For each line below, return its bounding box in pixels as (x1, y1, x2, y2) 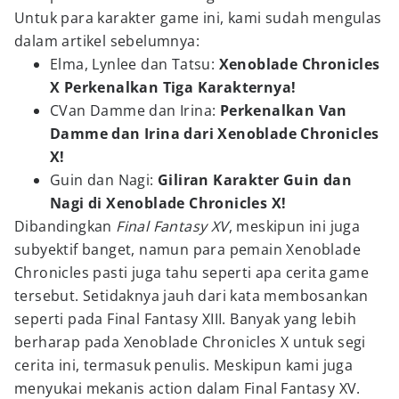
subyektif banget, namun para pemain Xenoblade (14, 240, 361, 259)
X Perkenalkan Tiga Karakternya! (50, 77, 297, 97)
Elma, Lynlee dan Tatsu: (50, 54, 219, 74)
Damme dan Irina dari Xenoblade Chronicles (50, 124, 379, 143)
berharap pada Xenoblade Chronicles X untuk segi (14, 332, 366, 352)
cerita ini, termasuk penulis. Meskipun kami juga (14, 355, 354, 375)
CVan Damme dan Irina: (50, 101, 220, 120)
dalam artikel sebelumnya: (14, 31, 199, 51)
